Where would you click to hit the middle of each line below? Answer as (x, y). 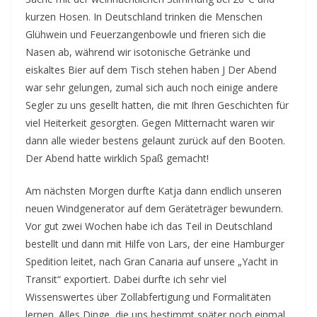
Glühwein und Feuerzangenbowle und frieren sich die (146, 34)
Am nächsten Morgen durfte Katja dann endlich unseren (154, 191)
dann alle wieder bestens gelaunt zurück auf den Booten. (155, 140)
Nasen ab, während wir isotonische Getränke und (138, 52)
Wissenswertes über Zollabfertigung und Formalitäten (148, 297)
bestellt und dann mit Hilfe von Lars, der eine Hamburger (155, 244)
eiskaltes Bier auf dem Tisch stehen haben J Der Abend (151, 70)
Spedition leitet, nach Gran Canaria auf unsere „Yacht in (152, 261)
